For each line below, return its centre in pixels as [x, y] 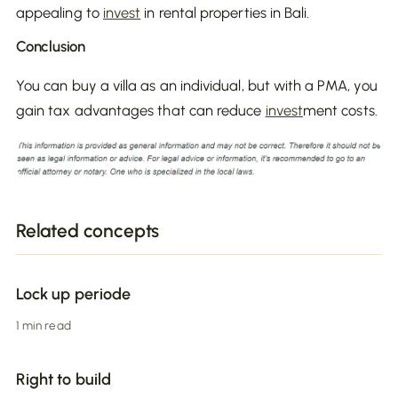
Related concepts [88, 231]
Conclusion [51, 46]
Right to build [64, 380]
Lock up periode [74, 295]
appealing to [60, 12]
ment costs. [340, 110]
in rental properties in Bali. [225, 12]
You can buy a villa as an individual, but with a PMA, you [197, 85]
